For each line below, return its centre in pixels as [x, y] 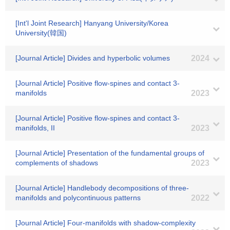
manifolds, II [35, 128]
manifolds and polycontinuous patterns [78, 198]
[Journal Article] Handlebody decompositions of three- [102, 188]
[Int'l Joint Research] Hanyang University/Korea [92, 23]
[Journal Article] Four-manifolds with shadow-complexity [106, 223]
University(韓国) [41, 33]
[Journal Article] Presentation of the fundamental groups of [110, 153]
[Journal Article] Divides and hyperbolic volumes [93, 58]
